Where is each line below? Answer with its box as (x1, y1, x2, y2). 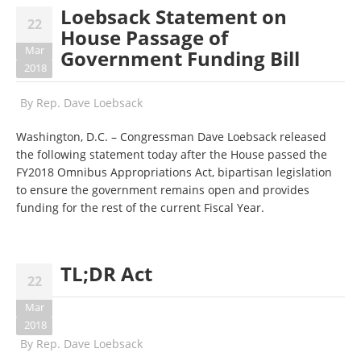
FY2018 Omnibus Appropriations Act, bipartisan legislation (16, 164, 332, 180)
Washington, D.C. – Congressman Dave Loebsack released (16, 129, 326, 144)
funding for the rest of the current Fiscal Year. (16, 200, 264, 215)
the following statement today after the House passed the (16, 147, 327, 162)
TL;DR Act (60, 260, 152, 287)
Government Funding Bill (60, 45, 300, 72)
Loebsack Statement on (60, 3, 287, 30)
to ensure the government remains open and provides (16, 182, 309, 197)
